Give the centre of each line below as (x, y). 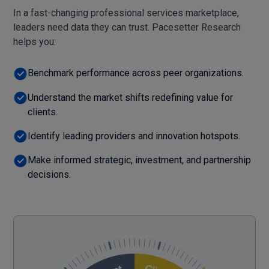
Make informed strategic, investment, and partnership (140, 160)
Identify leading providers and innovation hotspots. (134, 136)
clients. (43, 112)
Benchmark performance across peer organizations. (136, 73)
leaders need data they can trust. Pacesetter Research (127, 27)
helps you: (35, 41)
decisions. (50, 175)
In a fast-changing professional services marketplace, (126, 13)
